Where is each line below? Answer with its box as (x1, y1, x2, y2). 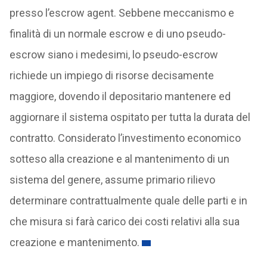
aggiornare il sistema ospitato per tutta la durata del (9, 111, 250, 123)
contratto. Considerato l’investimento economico (9, 132, 241, 144)
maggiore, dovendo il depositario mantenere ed (9, 90, 231, 103)
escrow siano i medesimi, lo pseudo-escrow (9, 48, 218, 61)
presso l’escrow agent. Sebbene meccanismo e (9, 7, 234, 19)
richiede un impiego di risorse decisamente (9, 69, 214, 82)
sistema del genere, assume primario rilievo (9, 173, 215, 186)
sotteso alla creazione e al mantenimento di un (9, 153, 229, 165)
